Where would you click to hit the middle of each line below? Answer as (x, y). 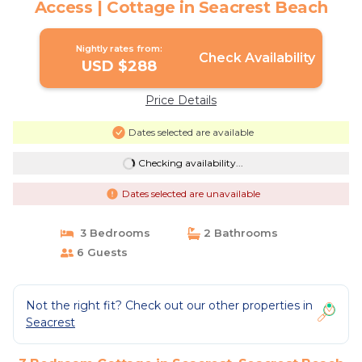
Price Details (181, 100)
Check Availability (257, 58)
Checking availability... (190, 163)
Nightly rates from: (120, 48)
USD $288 (120, 66)
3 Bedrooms (112, 233)
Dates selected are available (191, 132)
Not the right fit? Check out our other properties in (169, 305)
